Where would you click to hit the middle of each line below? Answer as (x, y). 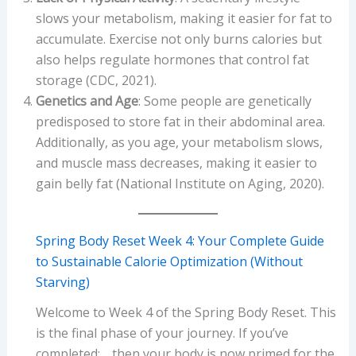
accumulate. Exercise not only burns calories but (178, 39)
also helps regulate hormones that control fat (172, 59)
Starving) (62, 282)
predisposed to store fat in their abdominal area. (180, 121)
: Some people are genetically (224, 101)
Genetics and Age (87, 101)
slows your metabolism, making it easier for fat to (184, 18)
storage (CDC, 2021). (96, 80)
